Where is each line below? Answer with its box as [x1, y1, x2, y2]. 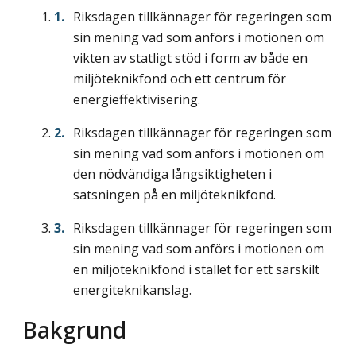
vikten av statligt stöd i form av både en [73, 49, 308, 68]
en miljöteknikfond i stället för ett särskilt [73, 261, 319, 279]
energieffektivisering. [73, 91, 200, 109]
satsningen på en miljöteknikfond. [73, 186, 276, 204]
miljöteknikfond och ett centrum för [73, 70, 286, 88]
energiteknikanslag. [73, 281, 192, 300]
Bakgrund [22, 313, 126, 345]
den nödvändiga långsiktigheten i [73, 165, 272, 184]
